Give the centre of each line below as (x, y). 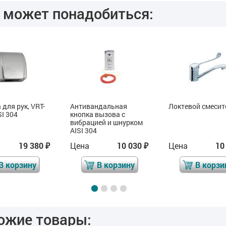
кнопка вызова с (98, 115)
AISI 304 (83, 131)
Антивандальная (99, 106)
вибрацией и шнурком (106, 123)
